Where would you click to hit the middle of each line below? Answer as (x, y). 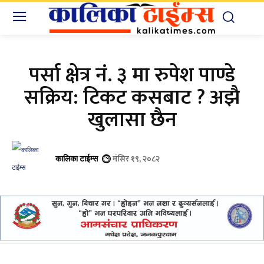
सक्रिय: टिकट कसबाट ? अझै (132, 97)
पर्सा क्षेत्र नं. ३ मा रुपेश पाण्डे (132, 75)
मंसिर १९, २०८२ (136, 159)
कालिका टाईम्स (77, 158)
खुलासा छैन (132, 120)
